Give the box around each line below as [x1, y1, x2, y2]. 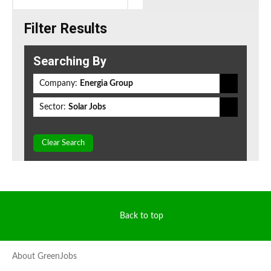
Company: [39, 79, 77, 88]
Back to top [120, 212, 163, 221]
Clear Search [42, 139, 85, 148]
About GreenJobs [12, 252, 77, 261]
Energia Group [80, 79, 133, 88]
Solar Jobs [68, 103, 106, 112]
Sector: [39, 103, 66, 112]
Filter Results [24, 21, 107, 38]
